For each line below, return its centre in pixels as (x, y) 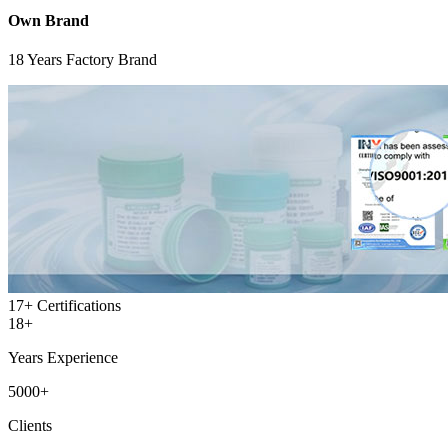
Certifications (79, 305)
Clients (30, 425)
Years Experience (63, 357)
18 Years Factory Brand (82, 59)
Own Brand (48, 20)
